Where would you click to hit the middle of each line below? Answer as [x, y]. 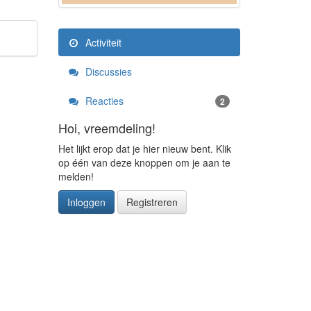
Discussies [107, 71]
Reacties [103, 100]
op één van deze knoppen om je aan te [144, 162]
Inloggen [86, 202]
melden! [76, 176]
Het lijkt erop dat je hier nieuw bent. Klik [144, 148]
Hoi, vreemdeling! [107, 127]
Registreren [152, 202]
